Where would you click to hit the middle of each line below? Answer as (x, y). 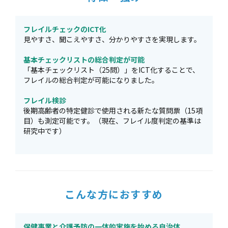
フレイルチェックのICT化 (65, 29)
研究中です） (45, 131)
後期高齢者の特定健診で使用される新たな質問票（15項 (113, 110)
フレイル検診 (45, 100)
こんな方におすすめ (114, 194)
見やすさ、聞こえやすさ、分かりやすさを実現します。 (112, 39)
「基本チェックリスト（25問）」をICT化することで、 (111, 70)
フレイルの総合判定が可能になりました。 (91, 80)
